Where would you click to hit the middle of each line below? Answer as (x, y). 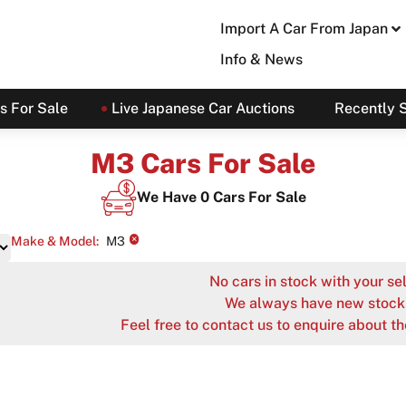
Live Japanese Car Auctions (203, 108)
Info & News (261, 59)
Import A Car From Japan (304, 29)
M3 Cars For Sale (203, 163)
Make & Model (53, 241)
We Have (168, 197)
